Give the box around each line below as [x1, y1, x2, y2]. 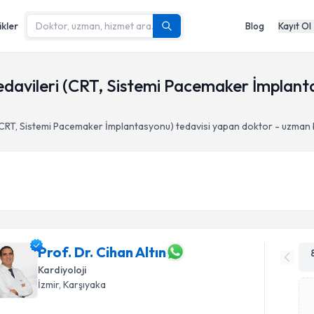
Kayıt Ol [278, 20, 311, 32]
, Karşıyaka [59, 278, 107, 291]
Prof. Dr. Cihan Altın [38, 243, 167, 261]
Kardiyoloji [38, 264, 87, 276]
